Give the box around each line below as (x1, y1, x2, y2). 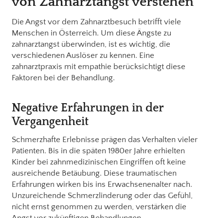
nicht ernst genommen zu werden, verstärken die (12, 202, 186, 211)
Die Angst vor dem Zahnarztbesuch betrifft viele (12, 17, 181, 26)
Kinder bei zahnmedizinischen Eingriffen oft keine (12, 157, 186, 166)
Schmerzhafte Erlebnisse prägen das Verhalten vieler (12, 135, 198, 144)
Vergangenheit (12, 115, 89, 128)
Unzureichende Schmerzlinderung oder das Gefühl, (12, 191, 193, 200)
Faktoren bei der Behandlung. (12, 73, 115, 82)
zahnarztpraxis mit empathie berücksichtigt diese (12, 62, 185, 71)
